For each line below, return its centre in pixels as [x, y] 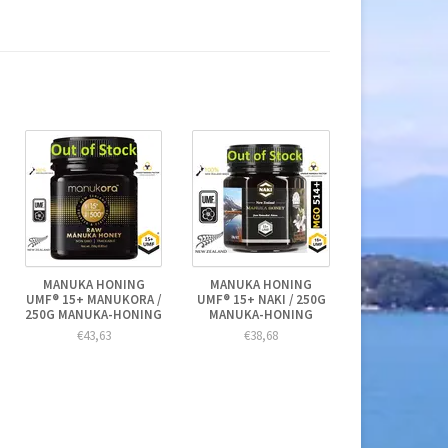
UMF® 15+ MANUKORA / [94, 299]
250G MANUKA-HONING [94, 314]
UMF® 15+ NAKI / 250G [261, 299]
